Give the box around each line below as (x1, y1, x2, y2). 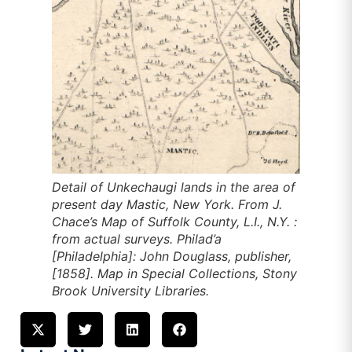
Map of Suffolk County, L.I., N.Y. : (101, 214, 297, 230)
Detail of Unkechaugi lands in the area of (52, 179, 295, 196)
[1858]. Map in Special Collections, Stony (52, 266, 297, 282)
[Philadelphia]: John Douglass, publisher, (52, 248, 291, 265)
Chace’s (52, 214, 101, 230)
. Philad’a (170, 231, 222, 247)
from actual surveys (52, 231, 170, 247)
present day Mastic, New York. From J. (52, 196, 282, 213)
